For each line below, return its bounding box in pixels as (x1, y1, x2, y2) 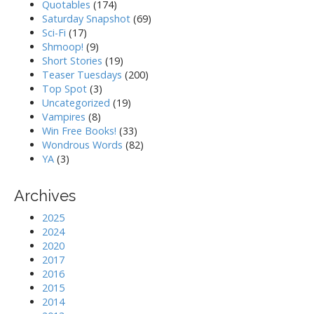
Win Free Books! (42, 124, 116, 138)
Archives (14, 186, 76, 205)
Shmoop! (42, 40, 83, 54)
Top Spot (42, 82, 87, 96)
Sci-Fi (42, 26, 66, 40)
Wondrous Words (42, 138, 123, 152)
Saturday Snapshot (42, 12, 130, 26)
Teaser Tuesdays (42, 68, 122, 82)
